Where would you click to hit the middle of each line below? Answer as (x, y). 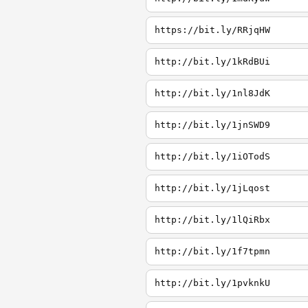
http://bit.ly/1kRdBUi (212, 62)
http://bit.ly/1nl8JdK (212, 93)
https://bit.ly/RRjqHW (212, 30)
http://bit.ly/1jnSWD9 (212, 125)
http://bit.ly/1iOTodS (212, 156)
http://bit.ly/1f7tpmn (212, 251)
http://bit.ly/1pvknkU (212, 283)
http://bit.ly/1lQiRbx (212, 220)
